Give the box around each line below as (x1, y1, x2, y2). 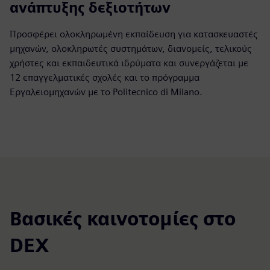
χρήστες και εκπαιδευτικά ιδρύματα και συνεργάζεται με (10, 57, 248, 69)
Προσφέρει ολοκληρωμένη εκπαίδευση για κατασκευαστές (10, 28, 258, 40)
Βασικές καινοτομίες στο (10, 207, 236, 231)
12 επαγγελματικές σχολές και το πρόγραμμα (10, 72, 199, 84)
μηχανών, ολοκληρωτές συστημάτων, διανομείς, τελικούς (10, 43, 252, 55)
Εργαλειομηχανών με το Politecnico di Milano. (10, 86, 202, 98)
